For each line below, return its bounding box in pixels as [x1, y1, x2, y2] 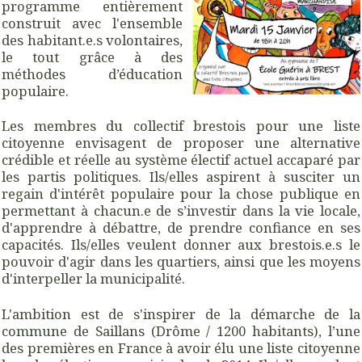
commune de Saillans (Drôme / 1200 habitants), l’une [2, 321, 360, 340]
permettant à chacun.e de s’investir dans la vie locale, [2, 201, 360, 221]
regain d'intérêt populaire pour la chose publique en [2, 184, 360, 204]
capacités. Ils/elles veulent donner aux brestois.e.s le [2, 235, 360, 255]
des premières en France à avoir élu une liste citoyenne [2, 338, 360, 357]
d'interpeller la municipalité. [2, 269, 185, 288]
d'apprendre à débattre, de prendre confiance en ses [2, 218, 360, 238]
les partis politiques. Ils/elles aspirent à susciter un [2, 167, 360, 187]
